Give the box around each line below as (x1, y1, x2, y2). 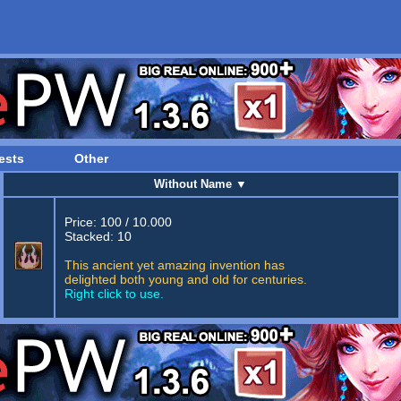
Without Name (154, 177, 235, 191)
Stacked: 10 (64, 229, 132, 243)
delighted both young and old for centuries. (64, 272, 307, 286)
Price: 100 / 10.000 (64, 215, 172, 229)
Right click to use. (64, 286, 164, 301)
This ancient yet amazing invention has (64, 258, 285, 272)
